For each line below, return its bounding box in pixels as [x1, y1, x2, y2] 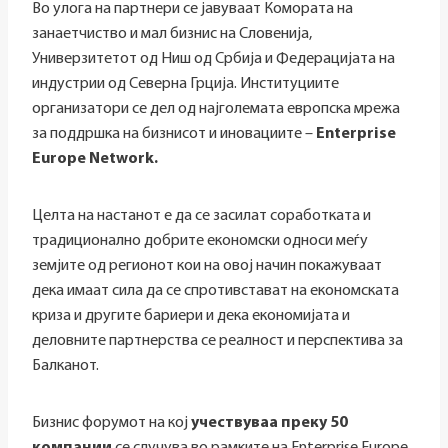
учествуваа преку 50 [191, 415, 348, 432]
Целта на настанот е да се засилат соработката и [32, 208, 371, 225]
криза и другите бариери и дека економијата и [32, 308, 350, 325]
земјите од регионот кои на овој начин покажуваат [32, 258, 382, 275]
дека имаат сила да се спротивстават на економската [32, 283, 399, 300]
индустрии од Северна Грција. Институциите [32, 76, 339, 93]
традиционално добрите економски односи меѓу [32, 233, 368, 250]
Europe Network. [32, 151, 158, 168]
